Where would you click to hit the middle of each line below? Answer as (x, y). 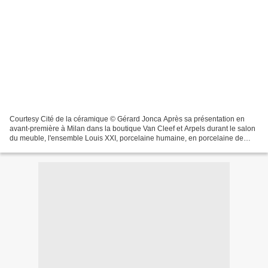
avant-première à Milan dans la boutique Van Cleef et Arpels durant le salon (133, 128)
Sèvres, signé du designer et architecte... (75, 147)
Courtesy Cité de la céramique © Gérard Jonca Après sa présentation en (127, 119)
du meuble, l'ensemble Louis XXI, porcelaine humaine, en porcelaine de (127, 138)
